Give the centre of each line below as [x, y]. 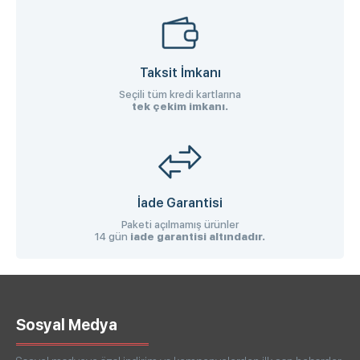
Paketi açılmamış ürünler [180, 224]
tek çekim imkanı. [180, 106]
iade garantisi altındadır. [198, 236]
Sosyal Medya [67, 325]
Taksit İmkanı [180, 72]
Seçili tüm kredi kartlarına [180, 94]
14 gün [112, 236]
